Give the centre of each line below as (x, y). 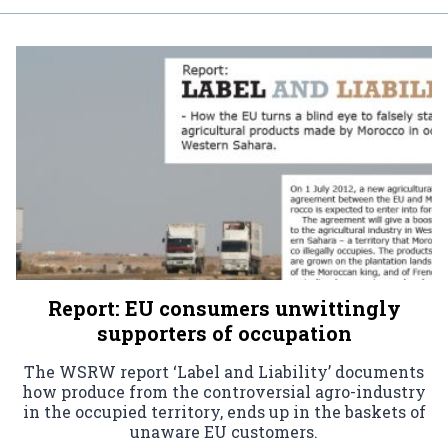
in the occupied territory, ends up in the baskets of (224, 411)
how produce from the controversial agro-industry (224, 391)
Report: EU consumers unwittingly (224, 307)
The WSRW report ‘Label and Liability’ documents (224, 371)
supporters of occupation (224, 332)
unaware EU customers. (224, 431)
